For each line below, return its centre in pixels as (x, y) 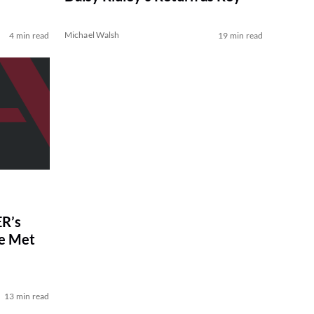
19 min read (240, 36)
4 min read (29, 36)
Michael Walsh (92, 35)
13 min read (27, 296)
